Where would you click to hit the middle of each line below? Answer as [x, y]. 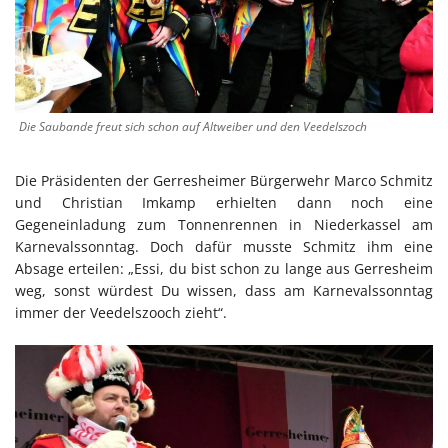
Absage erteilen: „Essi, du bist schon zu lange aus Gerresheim [224, 268]
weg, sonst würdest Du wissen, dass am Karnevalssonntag [224, 290]
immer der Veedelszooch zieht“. [121, 312]
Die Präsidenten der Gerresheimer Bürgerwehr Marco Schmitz [224, 180]
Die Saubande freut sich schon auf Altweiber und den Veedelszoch [193, 126]
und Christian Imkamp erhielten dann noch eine [224, 202]
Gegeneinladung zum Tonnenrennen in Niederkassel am [224, 224]
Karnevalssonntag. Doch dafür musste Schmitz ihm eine [224, 246]
